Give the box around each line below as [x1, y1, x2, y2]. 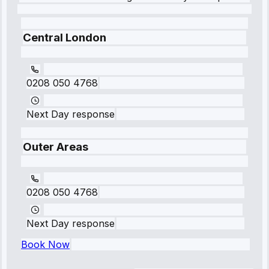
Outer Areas [23, 140, 88, 154]
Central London [23, 30, 106, 44]
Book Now [21, 238, 70, 251]
